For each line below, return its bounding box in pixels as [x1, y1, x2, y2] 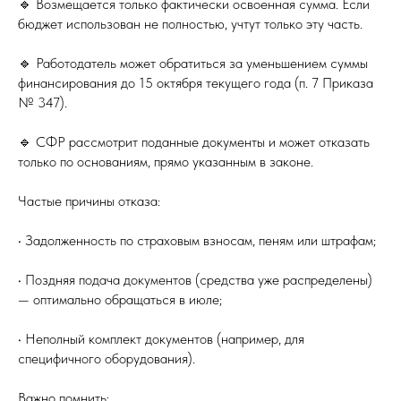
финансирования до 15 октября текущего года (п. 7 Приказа [18, 73, 373, 91]
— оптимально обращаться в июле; [18, 290, 222, 308]
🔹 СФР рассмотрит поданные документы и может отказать [18, 132, 370, 150]
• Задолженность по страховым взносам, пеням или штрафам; [18, 231, 376, 249]
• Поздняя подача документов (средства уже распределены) [18, 270, 372, 288]
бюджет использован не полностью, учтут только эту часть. [18, 14, 363, 32]
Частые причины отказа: [18, 192, 160, 209]
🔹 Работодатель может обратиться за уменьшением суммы [18, 54, 368, 72]
